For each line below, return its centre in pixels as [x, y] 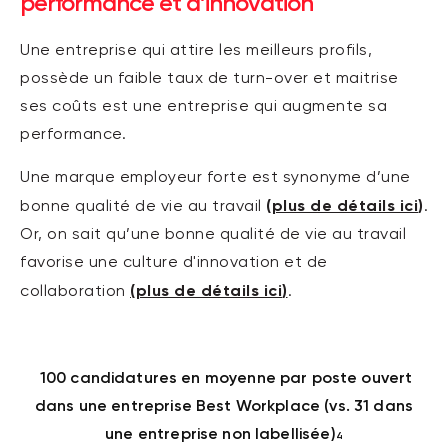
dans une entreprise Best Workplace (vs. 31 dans [224, 406]
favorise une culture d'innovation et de [174, 263]
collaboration [75, 292]
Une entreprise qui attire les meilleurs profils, [196, 51]
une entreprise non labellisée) [220, 434]
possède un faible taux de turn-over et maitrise [209, 79]
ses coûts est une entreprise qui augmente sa [203, 107]
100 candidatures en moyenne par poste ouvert [224, 378]
